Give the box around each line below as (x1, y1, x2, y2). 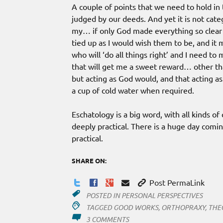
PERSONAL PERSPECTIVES (121, 191, 203, 201)
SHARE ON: (72, 156, 107, 165)
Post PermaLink (147, 177, 205, 188)
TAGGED (86, 203, 113, 213)
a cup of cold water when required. (72, 85, 194, 95)
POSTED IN (86, 191, 121, 201)
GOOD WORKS (113, 203, 158, 213)
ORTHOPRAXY (161, 203, 205, 213)
